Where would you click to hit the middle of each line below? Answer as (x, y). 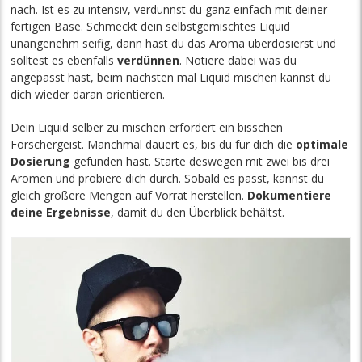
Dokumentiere (290, 196)
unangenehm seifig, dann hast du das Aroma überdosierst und (174, 44)
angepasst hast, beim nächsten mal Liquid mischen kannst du (171, 78)
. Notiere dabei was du (238, 61)
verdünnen (149, 61)
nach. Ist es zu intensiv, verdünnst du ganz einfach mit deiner (169, 10)
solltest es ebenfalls (64, 61)
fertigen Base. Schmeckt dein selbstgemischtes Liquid (151, 27)
